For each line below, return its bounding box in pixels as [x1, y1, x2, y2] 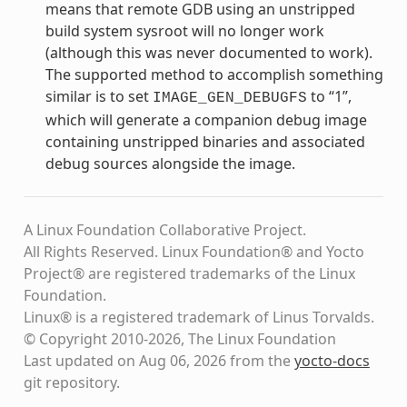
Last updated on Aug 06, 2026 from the [23, 350, 294, 371]
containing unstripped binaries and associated [45, 131, 365, 152]
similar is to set [45, 85, 153, 106]
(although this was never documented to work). [45, 42, 372, 63]
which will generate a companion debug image [45, 109, 367, 130]
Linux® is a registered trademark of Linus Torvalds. [23, 306, 374, 327]
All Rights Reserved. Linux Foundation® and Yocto [23, 241, 364, 262]
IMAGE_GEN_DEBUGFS [152, 89, 307, 106]
